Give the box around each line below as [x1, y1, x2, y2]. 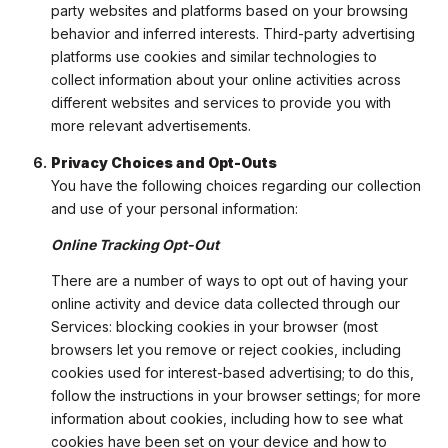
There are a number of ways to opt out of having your [50, 272, 408, 290]
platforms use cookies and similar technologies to [50, 48, 377, 66]
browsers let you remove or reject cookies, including [50, 341, 401, 359]
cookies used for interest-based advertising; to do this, [50, 364, 414, 382]
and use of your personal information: [50, 199, 298, 217]
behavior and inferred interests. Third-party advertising [50, 25, 415, 43]
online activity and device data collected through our [50, 295, 400, 313]
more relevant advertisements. [50, 117, 251, 135]
